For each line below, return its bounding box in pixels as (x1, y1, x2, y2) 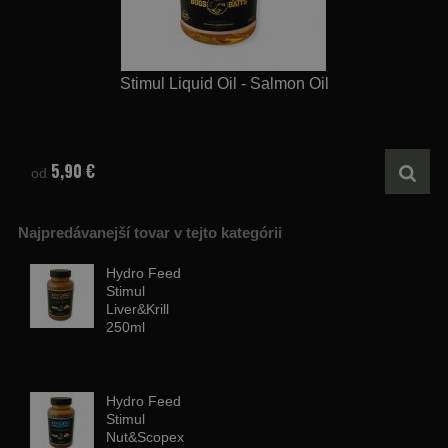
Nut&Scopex (106, 429, 184, 445)
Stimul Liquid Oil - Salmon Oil (119, 75, 329, 92)
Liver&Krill (106, 301, 169, 317)
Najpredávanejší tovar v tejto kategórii (18, 224, 282, 241)
